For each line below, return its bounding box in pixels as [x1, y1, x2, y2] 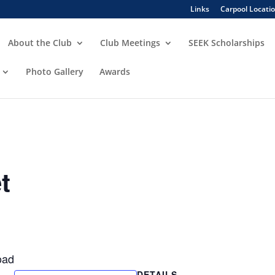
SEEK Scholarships [188, 37, 265, 48]
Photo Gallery [26, 66, 83, 77]
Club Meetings [100, 37, 160, 48]
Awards [99, 66, 130, 77]
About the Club [8, 37, 72, 48]
